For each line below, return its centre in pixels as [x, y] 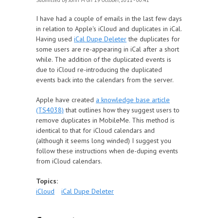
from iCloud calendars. [69, 161]
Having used [55, 39]
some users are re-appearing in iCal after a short [108, 49]
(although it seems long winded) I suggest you [104, 141]
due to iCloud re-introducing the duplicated [99, 70]
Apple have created [66, 100]
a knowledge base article [133, 100]
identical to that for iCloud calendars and [95, 130]
